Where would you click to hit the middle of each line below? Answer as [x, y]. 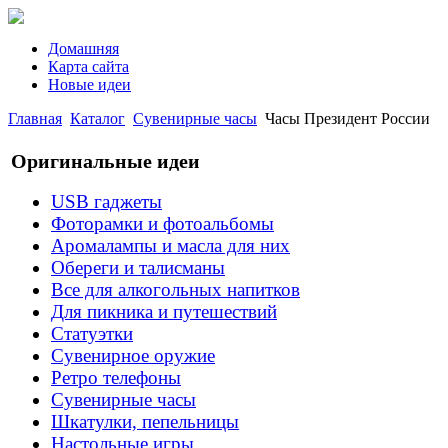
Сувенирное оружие [133, 356]
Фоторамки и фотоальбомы [162, 224]
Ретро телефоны [116, 378]
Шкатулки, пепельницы [145, 422]
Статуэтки [92, 334]
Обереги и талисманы [138, 268]
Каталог [97, 118]
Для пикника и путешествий [164, 312]
